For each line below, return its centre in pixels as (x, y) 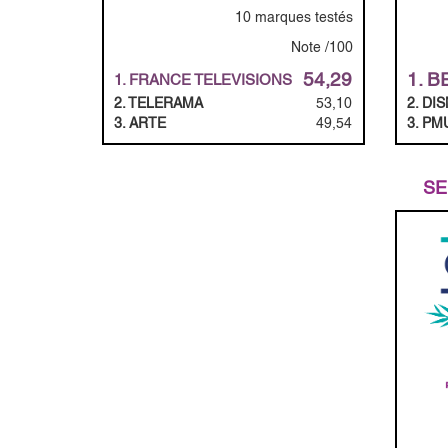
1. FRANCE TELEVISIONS (203, 79)
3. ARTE (140, 122)
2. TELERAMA (158, 102)
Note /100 (321, 46)
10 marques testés (293, 16)
